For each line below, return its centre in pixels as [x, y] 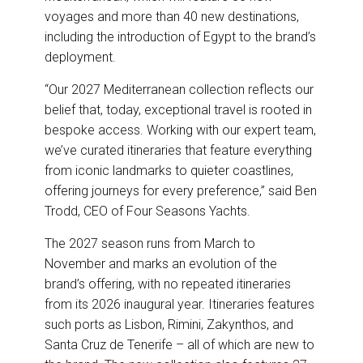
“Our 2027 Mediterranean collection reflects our [179, 90]
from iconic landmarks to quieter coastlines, [169, 171]
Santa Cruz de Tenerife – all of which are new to [179, 345]
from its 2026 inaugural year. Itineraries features [179, 305]
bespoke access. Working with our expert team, [180, 130]
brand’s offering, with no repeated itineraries [168, 284]
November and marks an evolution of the [161, 264]
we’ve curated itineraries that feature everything [178, 151]
